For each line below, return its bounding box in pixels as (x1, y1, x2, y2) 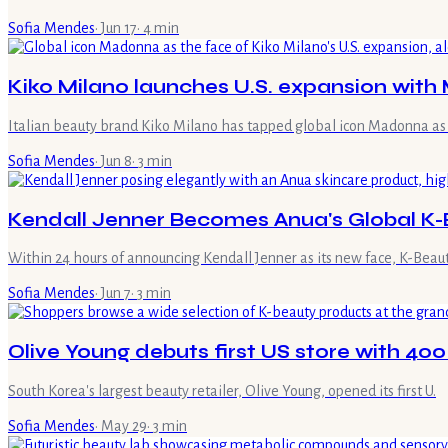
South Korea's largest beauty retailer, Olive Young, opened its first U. (8, 382, 436, 399)
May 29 (101, 417, 147, 434)
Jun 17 (101, 20, 137, 37)
